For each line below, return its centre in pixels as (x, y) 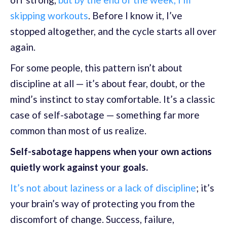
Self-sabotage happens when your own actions (111, 151)
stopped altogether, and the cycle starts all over (113, 31)
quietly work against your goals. (79, 167)
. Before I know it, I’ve (135, 15)
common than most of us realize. (78, 130)
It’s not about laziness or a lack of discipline (103, 188)
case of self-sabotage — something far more (105, 115)
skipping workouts (49, 15)
